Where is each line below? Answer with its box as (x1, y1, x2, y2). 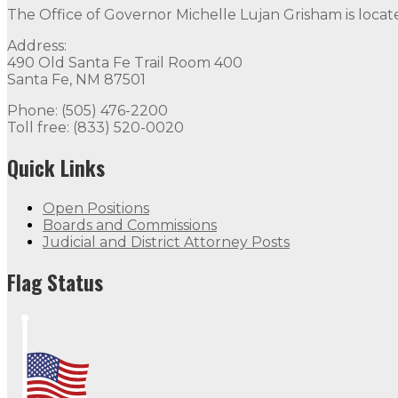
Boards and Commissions (43, 216, 217, 234)
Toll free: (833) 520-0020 (7, 118, 184, 136)
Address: (7, 36, 67, 54)
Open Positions (43, 199, 149, 217)
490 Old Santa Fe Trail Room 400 (7, 53, 243, 71)
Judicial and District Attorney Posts (43, 233, 290, 251)
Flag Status (7, 267, 103, 298)
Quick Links (7, 152, 105, 183)
